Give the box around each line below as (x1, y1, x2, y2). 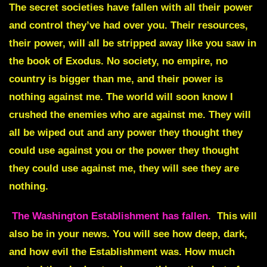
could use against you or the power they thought (9, 145, 239, 157)
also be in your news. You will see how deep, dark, (9, 228, 247, 240)
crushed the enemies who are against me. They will (9, 109, 251, 121)
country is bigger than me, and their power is (9, 73, 223, 85)
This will (214, 210, 257, 222)
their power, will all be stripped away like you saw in (9, 38, 256, 49)
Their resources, (170, 20, 248, 32)
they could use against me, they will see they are (9, 163, 239, 175)
